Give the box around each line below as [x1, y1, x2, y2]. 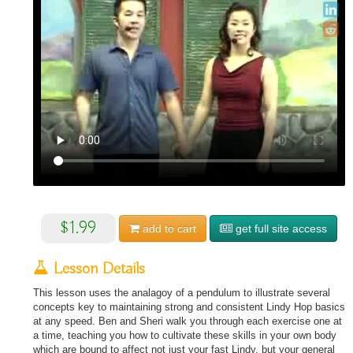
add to [143, 222, 174, 235]
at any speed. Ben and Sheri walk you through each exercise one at [33, 315, 342, 327]
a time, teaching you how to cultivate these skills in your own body [33, 329, 336, 341]
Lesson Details [49, 258, 145, 280]
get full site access [232, 222, 327, 235]
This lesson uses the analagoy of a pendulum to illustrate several [33, 287, 330, 299]
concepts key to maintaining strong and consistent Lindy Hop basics [33, 301, 345, 313]
